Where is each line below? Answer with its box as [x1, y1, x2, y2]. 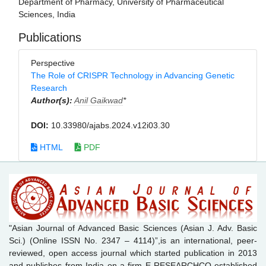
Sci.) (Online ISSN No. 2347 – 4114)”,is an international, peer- [9, 235, 257, 245]
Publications [18, 31, 81, 45]
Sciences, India [18, 9, 75, 20]
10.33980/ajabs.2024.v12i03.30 [49, 121, 170, 131]
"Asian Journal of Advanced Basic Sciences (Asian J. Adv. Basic [9, 223, 257, 233]
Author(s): [31, 96, 72, 106]
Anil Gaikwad [74, 96, 123, 106]
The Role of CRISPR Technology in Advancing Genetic [31, 71, 235, 81]
